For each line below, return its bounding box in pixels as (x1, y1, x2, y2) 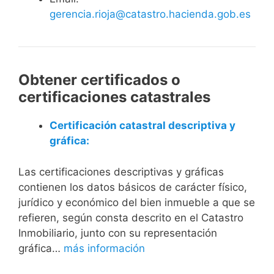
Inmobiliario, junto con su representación (18, 226, 217, 239)
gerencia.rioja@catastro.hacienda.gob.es (50, 8, 251, 20)
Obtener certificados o (18, 71, 180, 89)
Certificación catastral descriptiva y (50, 119, 235, 131)
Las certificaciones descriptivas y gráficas (18, 165, 224, 178)
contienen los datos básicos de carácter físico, (18, 180, 247, 193)
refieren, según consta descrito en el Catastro (18, 211, 243, 224)
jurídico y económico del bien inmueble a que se (18, 196, 255, 209)
